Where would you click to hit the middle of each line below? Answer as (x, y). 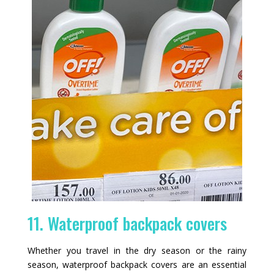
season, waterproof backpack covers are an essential (137, 264)
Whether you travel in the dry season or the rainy (137, 250)
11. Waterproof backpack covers (127, 223)
